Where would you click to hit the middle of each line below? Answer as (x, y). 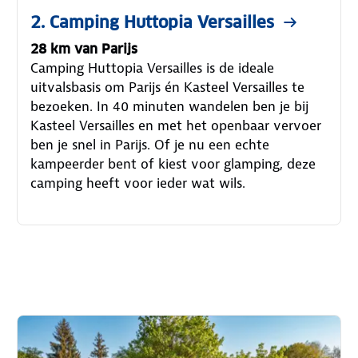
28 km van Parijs (84, 49)
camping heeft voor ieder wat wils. (138, 183)
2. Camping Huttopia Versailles (153, 22)
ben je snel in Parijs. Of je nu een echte (150, 144)
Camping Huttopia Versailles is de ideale (153, 68)
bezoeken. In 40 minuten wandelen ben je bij (170, 106)
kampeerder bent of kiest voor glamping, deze (173, 163)
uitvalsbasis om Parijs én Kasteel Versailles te (168, 87)
